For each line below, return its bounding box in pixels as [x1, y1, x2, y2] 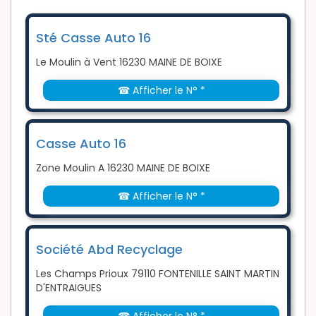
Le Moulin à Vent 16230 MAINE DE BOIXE [36, 55, 222, 70]
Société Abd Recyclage [36, 241, 183, 259]
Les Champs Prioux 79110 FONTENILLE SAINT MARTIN [36, 267, 279, 281]
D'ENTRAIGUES [36, 281, 102, 296]
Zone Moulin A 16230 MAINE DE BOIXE [36, 161, 210, 176]
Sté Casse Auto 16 [36, 29, 151, 47]
